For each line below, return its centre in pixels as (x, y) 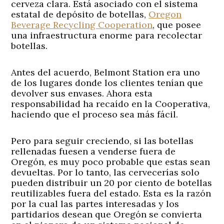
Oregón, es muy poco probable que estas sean (111, 161)
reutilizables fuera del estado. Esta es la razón (111, 193)
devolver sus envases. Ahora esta (82, 93)
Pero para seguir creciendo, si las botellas (102, 140)
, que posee (177, 24)
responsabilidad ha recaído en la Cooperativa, (111, 103)
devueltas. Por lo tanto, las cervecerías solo (105, 172)
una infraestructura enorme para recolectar (107, 35)
